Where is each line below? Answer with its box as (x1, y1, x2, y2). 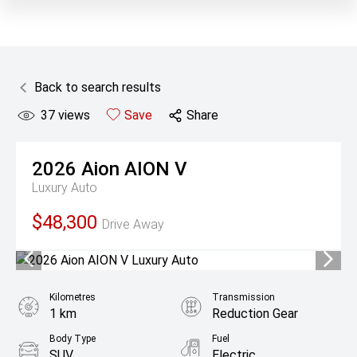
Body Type (49, 333, 96, 344)
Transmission (212, 292, 275, 303)
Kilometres (49, 292, 96, 303)
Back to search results (34, 80, 161, 95)
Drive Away (102, 217, 164, 232)
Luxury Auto (32, 180, 97, 195)
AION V (124, 158, 187, 180)
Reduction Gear (212, 306, 298, 321)
